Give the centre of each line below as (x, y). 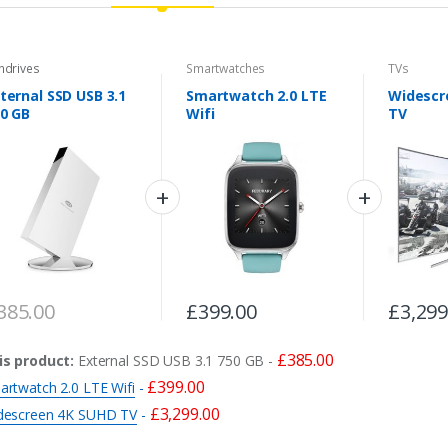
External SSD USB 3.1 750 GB (171, 361)
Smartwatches (225, 68)
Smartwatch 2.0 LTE (256, 96)
